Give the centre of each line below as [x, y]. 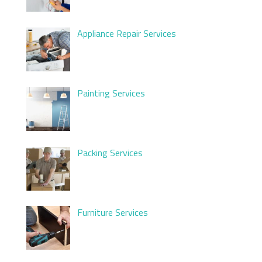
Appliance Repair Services [127, 34]
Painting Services [111, 93]
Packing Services [110, 152]
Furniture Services [113, 212]
